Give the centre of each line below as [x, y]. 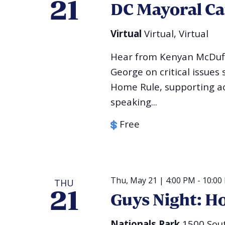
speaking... [134, 101]
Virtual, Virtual [176, 33]
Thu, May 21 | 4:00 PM [153, 180]
